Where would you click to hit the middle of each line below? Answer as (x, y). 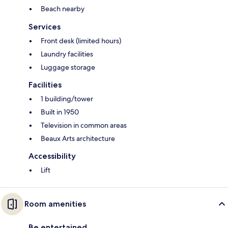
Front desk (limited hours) (81, 41)
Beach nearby (63, 9)
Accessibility (52, 156)
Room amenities (55, 204)
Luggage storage (68, 67)
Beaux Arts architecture (78, 139)
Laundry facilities (67, 54)
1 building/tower (67, 99)
